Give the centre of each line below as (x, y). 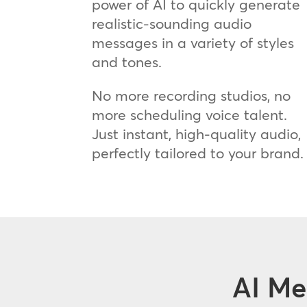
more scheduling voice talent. (190, 114)
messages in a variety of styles (193, 42)
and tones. (127, 61)
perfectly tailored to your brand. (198, 152)
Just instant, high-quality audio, (197, 133)
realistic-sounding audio (172, 23)
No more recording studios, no (192, 95)
